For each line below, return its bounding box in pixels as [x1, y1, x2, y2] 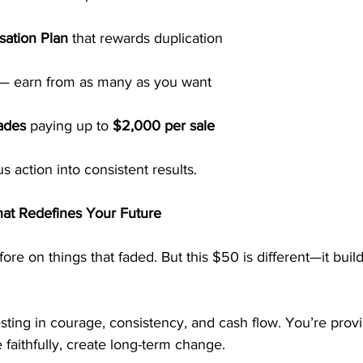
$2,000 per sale [113, 117, 215, 134]
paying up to [26, 117, 113, 134]
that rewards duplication [68, 30, 223, 46]
